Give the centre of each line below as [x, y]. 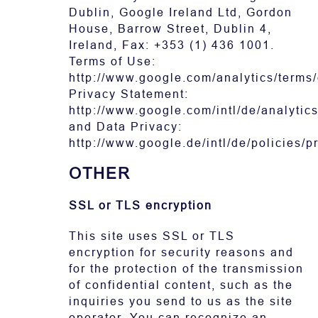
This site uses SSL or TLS [152, 236]
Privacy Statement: [129, 94]
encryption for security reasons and [181, 252]
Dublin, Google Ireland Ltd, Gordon [181, 12]
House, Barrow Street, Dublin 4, [170, 29]
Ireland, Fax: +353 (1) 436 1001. [172, 45]
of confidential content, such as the [181, 285]
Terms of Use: [113, 61]
